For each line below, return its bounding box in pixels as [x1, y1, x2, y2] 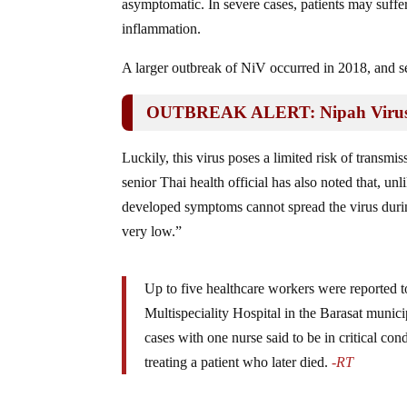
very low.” [122, 223, 183, 239]
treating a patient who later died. [144, 353, 329, 370]
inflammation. [122, 20, 202, 36]
